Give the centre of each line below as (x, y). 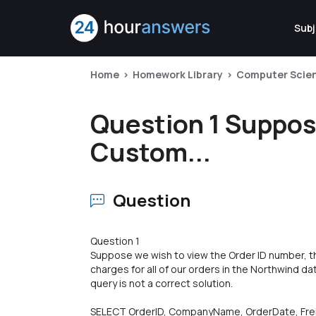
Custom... (151, 152)
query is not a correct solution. (162, 283)
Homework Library (178, 74)
